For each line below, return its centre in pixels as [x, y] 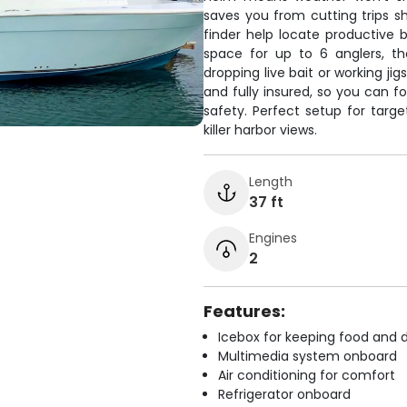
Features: [244, 311]
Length [271, 181]
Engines [273, 238]
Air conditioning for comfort [307, 375]
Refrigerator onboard [284, 394]
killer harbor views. [260, 130]
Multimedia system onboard [308, 356]
